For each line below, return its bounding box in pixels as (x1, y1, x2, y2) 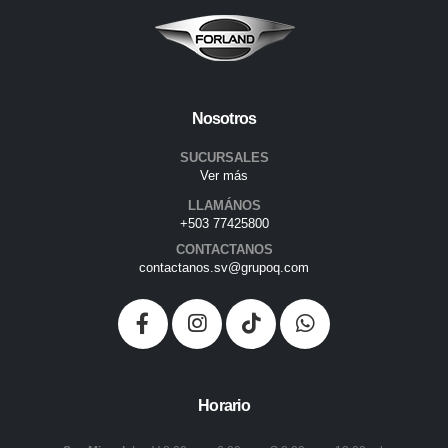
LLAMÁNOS (187, 198, 261, 214)
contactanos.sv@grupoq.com (139, 260, 309, 276)
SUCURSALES (179, 150, 269, 166)
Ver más (200, 168, 248, 184)
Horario (198, 397, 250, 415)
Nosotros (191, 110, 257, 128)
